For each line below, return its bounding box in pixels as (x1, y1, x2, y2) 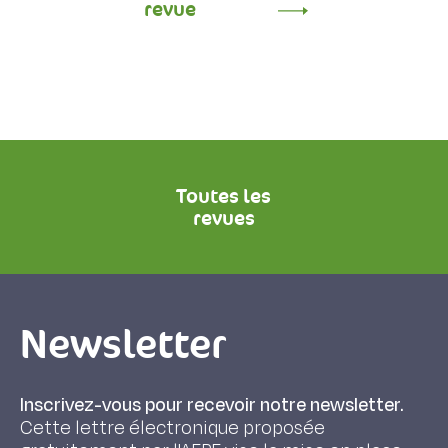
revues (192, 205, 255, 231)
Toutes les (176, 183, 272, 209)
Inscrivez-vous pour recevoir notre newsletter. (20, 392, 403, 418)
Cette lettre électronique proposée (20, 415, 325, 441)
